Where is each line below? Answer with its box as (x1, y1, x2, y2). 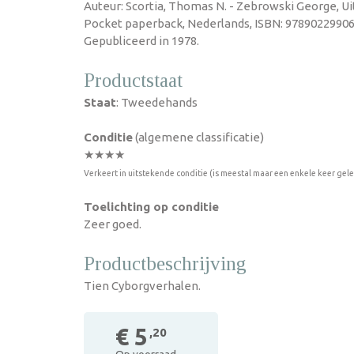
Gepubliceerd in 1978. (84, 34, 199, 47)
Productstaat (84, 70, 183, 91)
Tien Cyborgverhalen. (84, 279, 201, 292)
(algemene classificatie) (133, 130, 264, 144)
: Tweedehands (116, 96, 198, 109)
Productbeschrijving (84, 253, 247, 274)
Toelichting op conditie (84, 200, 219, 213)
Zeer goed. (84, 217, 141, 231)
